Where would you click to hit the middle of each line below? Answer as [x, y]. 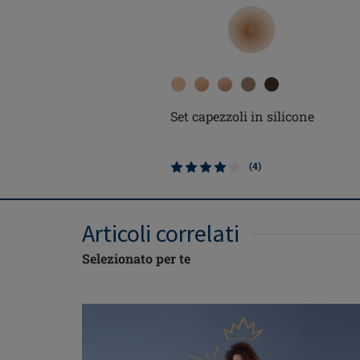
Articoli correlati [161, 233]
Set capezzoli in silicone [242, 117]
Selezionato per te [136, 259]
